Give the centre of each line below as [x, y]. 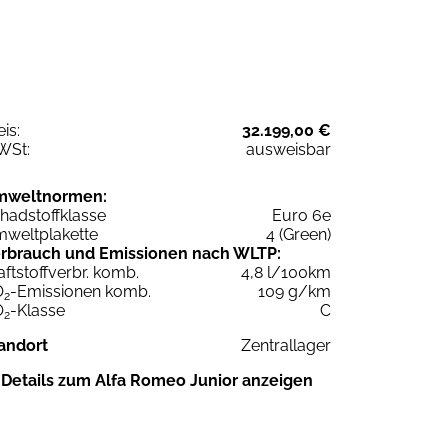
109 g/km [294, 292]
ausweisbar [288, 150]
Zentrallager [286, 346]
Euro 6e [301, 216]
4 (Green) [298, 235]
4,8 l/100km [286, 273]
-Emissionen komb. [80, 292]
